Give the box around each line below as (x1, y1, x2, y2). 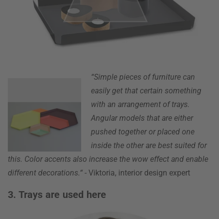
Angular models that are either (91, 113, 193, 123)
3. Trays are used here (8, 189, 107, 200)
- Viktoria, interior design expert (83, 168, 190, 177)
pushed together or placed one (91, 127, 195, 136)
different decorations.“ (8, 168, 83, 177)
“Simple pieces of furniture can (91, 72, 195, 82)
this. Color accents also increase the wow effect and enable (8, 154, 208, 164)
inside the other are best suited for (91, 141, 207, 150)
